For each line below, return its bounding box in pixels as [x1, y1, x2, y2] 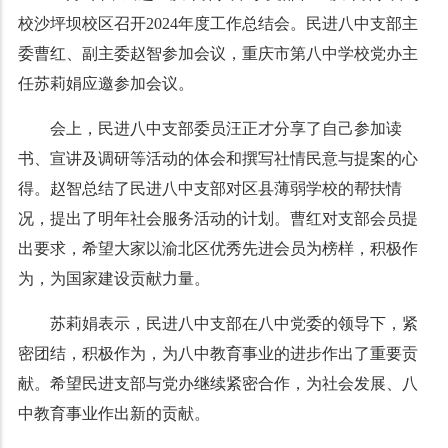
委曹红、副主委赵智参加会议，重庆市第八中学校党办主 [17, 45, 418, 62]
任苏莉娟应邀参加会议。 [17, 75, 194, 92]
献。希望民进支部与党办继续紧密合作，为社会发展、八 [17, 375, 418, 392]
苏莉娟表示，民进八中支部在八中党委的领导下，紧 [49, 315, 418, 332]
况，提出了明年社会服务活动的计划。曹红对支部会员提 [17, 210, 418, 227]
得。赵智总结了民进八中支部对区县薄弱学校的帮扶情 [17, 180, 402, 197]
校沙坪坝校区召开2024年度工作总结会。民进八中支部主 [17, 15, 418, 32]
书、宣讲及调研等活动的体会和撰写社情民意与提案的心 [17, 150, 418, 167]
